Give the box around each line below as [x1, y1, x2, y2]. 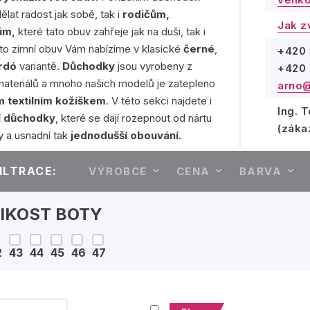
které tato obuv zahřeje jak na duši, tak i [15, 25, 206, 38]
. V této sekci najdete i [106, 94, 212, 107]
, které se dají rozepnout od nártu [55, 111, 212, 125]
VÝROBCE [89, 165, 147, 178]
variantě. [19, 60, 63, 73]
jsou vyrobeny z [118, 60, 193, 73]
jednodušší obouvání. [71, 129, 182, 142]
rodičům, [122, 8, 170, 21]
